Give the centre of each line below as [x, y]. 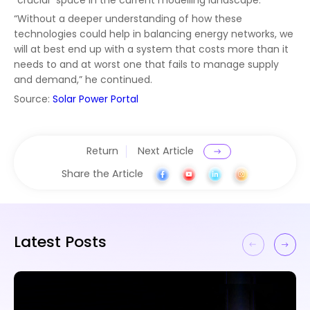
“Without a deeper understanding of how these [128, 19]
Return [103, 151]
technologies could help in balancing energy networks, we [154, 34]
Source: [33, 99]
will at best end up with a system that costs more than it [151, 49]
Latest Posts [60, 242]
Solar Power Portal [95, 99]
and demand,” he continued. [83, 80]
